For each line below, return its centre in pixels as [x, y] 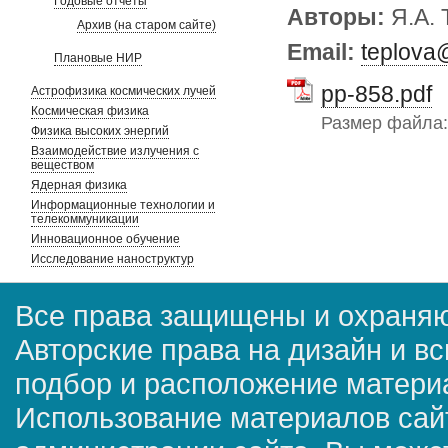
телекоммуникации [85, 219]
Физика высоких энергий [100, 131]
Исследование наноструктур [112, 259]
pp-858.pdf [376, 94]
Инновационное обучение [105, 239]
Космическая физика [90, 111]
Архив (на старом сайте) [146, 25]
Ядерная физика [79, 185]
